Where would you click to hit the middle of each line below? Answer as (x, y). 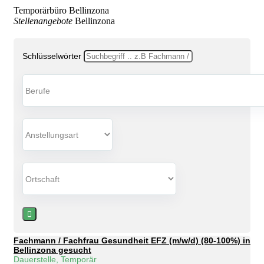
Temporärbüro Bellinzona (61, 10)
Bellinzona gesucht (52, 250)
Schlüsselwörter (52, 56)
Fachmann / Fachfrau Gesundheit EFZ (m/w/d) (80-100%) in (132, 240)
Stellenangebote (43, 21)
